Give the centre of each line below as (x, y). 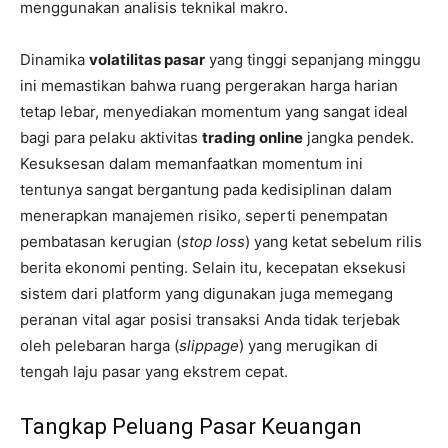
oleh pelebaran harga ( (99, 346)
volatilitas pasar (147, 60)
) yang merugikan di (308, 346)
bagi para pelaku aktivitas (111, 138)
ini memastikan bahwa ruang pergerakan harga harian (209, 86)
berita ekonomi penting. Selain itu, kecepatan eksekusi (213, 268)
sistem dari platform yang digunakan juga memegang (206, 294)
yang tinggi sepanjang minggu (313, 60)
